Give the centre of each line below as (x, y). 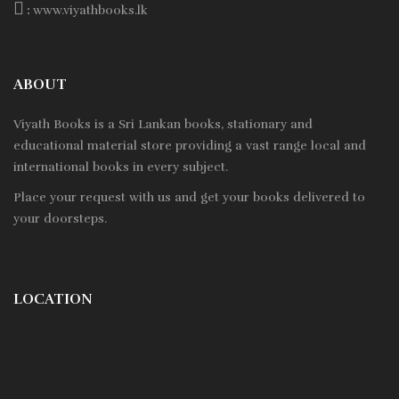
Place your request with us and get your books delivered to (189, 198)
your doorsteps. (60, 219)
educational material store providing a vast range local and (190, 146)
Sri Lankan (150, 125)
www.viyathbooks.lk (90, 11)
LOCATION (53, 300)
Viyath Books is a (66, 125)
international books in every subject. (121, 167)
